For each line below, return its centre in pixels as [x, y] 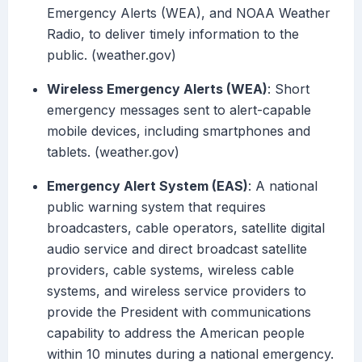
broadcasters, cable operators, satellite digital [186, 228]
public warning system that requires [156, 207]
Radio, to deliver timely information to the [173, 34]
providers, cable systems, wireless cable [170, 270]
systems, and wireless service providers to [177, 291]
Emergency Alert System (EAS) [147, 186]
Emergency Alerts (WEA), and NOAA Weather [189, 13]
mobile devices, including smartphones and [179, 131]
